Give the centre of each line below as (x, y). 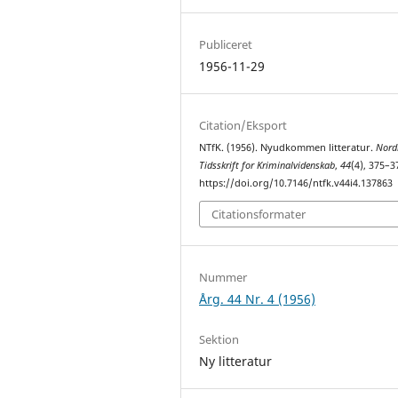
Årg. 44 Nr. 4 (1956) (258, 299)
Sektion (219, 340)
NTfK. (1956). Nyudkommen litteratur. (288, 147)
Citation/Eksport (243, 125)
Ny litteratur (236, 362)
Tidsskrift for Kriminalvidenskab (267, 165)
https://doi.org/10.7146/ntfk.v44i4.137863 (296, 183)
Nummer (223, 278)
